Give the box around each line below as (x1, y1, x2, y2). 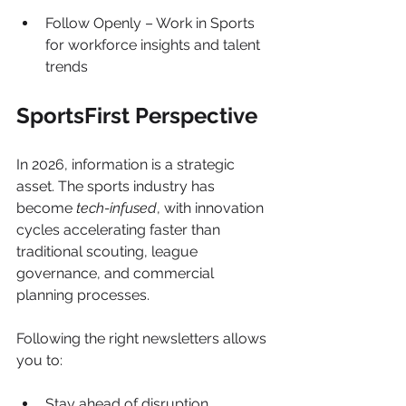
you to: (16, 351, 63, 369)
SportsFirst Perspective (16, 101, 257, 129)
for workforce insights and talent (45, 35, 264, 53)
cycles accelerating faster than (16, 220, 224, 238)
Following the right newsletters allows (16, 329, 270, 347)
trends (45, 57, 88, 75)
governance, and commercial (16, 264, 217, 282)
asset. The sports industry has (16, 177, 218, 195)
